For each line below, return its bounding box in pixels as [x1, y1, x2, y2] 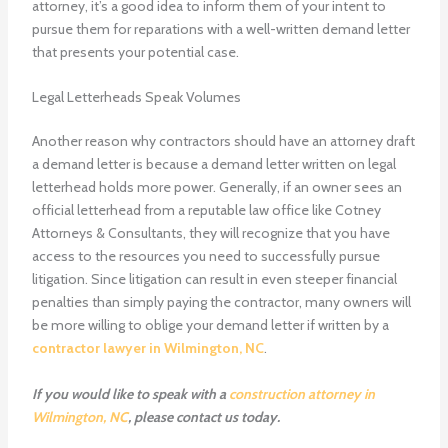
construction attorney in [228, 384, 375, 403]
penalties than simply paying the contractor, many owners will [31, 293, 411, 312]
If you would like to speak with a [31, 384, 229, 403]
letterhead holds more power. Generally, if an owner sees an [31, 178, 402, 197]
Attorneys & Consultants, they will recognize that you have [31, 224, 390, 243]
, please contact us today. [127, 407, 280, 426]
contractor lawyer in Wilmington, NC [31, 339, 264, 358]
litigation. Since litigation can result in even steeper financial [31, 270, 397, 289]
